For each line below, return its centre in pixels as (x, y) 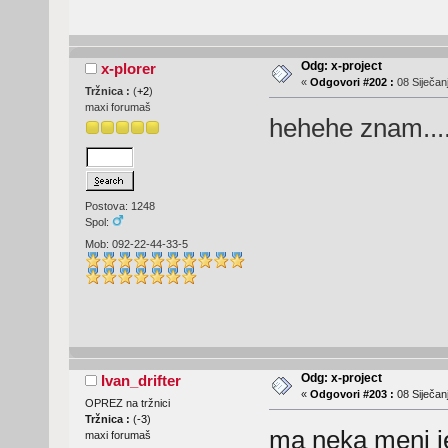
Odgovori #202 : (351, 81)
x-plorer (129, 68)
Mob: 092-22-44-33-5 (136, 243)
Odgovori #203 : (351, 393)
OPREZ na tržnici (127, 402)
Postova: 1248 (119, 206)
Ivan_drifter (141, 380)
